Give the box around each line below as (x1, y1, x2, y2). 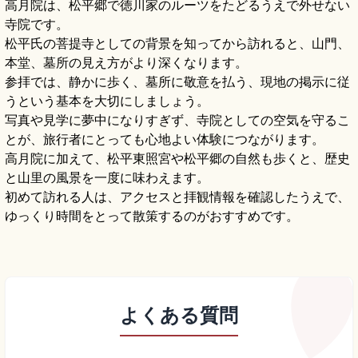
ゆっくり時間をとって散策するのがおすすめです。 (5, 208, 299, 225)
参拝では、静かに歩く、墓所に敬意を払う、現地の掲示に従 (5, 74, 350, 90)
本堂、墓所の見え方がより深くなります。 (5, 54, 248, 71)
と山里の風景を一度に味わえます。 (5, 169, 209, 186)
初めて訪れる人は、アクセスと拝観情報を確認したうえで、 (5, 189, 350, 205)
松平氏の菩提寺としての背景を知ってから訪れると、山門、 (5, 35, 350, 52)
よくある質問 (120, 304, 238, 328)
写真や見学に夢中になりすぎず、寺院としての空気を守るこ (5, 112, 350, 129)
